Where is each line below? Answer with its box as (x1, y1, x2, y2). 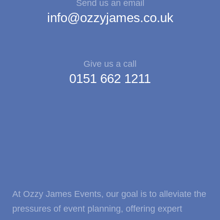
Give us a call (83, 58, 137, 69)
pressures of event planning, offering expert (12, 203, 182, 214)
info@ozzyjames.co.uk (47, 10, 173, 25)
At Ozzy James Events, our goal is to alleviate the (12, 189, 206, 199)
